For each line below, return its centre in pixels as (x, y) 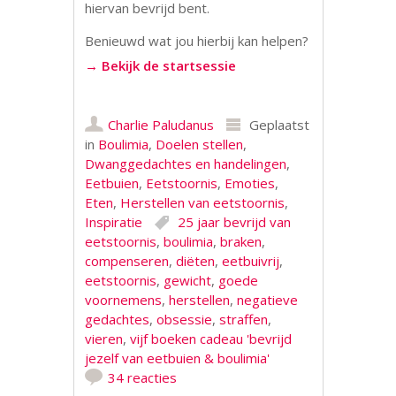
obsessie (185, 319)
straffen (244, 319)
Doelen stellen (200, 144)
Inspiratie (114, 221)
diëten (196, 260)
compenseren (127, 260)
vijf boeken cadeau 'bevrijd (211, 338)
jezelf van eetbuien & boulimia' (178, 358)
